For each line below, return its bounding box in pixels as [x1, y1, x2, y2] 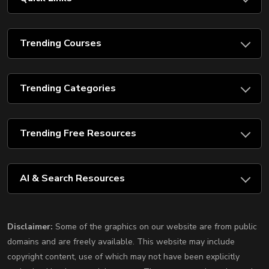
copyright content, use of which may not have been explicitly [7, 251, 240, 263]
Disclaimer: [7, 221, 53, 233]
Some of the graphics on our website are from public [53, 221, 257, 233]
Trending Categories [20, 82, 116, 95]
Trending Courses [20, 37, 101, 50]
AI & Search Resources [20, 172, 125, 186]
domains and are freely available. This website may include [7, 236, 235, 248]
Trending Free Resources [20, 127, 136, 141]
